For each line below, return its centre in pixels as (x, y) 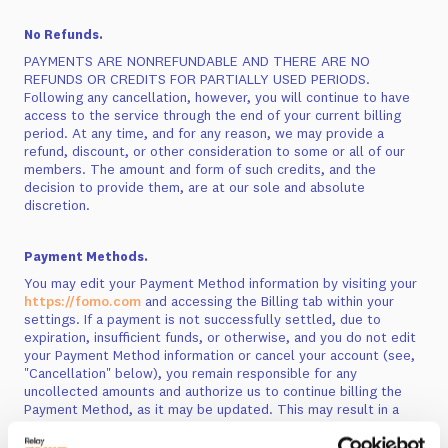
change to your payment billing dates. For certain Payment (206, 427)
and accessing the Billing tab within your (267, 301)
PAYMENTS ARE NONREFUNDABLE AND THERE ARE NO (197, 61)
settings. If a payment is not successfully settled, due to (202, 319)
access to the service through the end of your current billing (212, 115)
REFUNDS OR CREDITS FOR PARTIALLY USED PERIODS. (197, 79)
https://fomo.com (82, 301)
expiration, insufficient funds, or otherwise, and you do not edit (220, 337)
